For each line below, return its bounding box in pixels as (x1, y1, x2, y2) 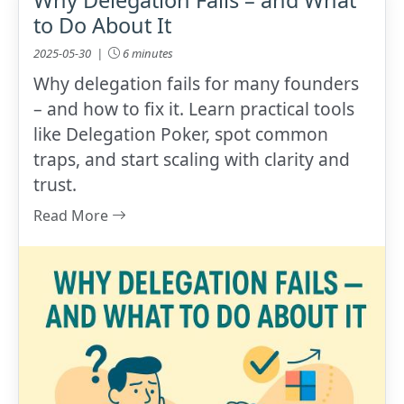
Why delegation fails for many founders (33, 70, 360, 96)
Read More (33, 205, 113, 225)
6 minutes (120, 44, 174, 61)
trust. (33, 171, 78, 197)
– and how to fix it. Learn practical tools (33, 96, 355, 121)
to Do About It (33, 10, 172, 40)
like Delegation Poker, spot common (33, 121, 329, 146)
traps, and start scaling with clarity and (33, 146, 351, 171)
